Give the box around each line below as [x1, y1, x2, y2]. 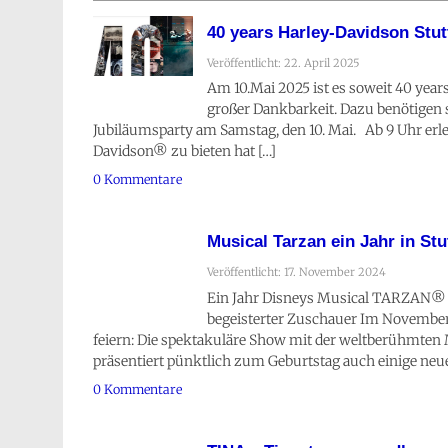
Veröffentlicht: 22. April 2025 [207, 55, 360, 70]
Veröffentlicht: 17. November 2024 [207, 265, 386, 280]
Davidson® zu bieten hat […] [93, 142, 276, 161]
